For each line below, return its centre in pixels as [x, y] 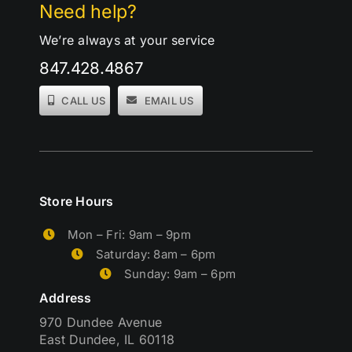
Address [65, 299]
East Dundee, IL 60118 [107, 340]
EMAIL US [169, 100]
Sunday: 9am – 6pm [180, 273]
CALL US [84, 100]
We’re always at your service [127, 40]
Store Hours [76, 201]
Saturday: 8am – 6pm [156, 254]
